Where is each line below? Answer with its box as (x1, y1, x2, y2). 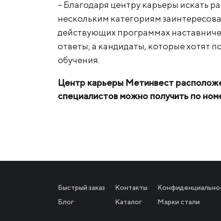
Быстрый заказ (58, 184, 105, 191)
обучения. (58, 55, 100, 65)
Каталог (115, 198, 142, 206)
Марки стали (157, 198, 200, 206)
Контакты (115, 184, 147, 191)
